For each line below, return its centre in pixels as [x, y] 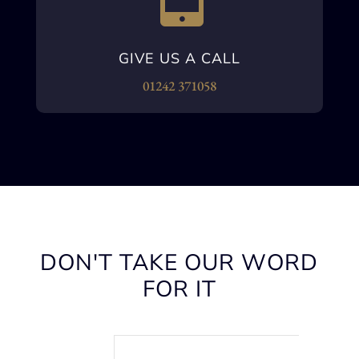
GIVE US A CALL [179, 59]
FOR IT [179, 290]
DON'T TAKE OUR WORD [179, 263]
